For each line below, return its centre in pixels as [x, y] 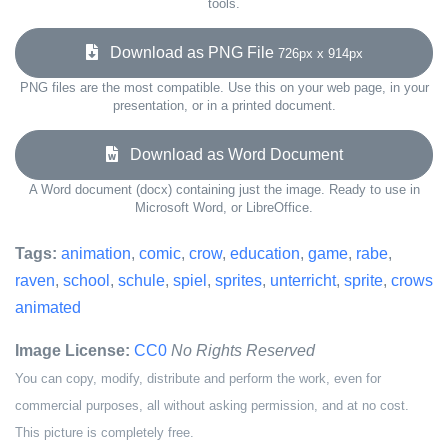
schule [141, 280]
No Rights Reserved [243, 350]
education [265, 253]
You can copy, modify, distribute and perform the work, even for [198, 378]
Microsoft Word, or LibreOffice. [224, 207]
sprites [238, 280]
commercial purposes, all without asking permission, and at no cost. [212, 405]
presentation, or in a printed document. [224, 105]
